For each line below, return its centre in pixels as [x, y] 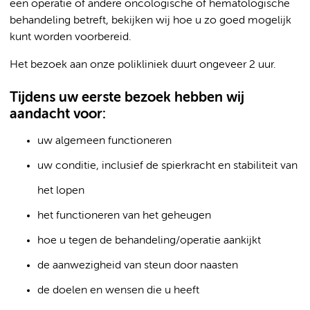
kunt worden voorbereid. [71, 37]
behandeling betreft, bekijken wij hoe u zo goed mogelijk [151, 21]
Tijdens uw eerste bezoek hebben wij [127, 98]
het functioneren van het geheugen [124, 216]
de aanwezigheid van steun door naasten [138, 266]
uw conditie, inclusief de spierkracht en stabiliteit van [167, 166]
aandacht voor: [58, 115]
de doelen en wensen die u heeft [118, 291]
